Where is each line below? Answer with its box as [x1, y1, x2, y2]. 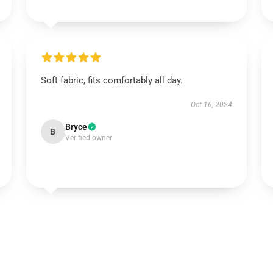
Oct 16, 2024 [191, 101, 233, 109]
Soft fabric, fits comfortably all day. [40, 75, 183, 86]
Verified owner [65, 133, 112, 142]
